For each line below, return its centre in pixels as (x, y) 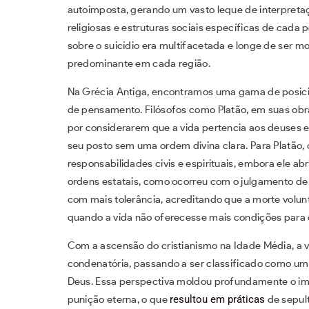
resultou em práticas (218, 299)
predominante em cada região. (139, 63)
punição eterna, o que (119, 299)
